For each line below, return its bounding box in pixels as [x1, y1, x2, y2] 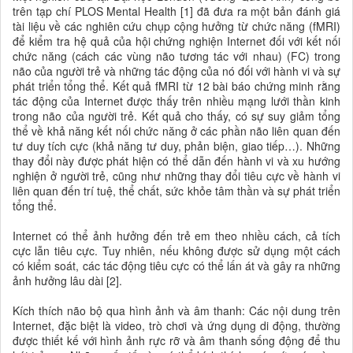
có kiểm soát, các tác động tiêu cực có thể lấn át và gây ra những [13, 257, 340, 273]
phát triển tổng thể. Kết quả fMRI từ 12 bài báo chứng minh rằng [13, 77, 340, 94]
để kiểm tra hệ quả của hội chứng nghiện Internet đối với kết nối [13, 32, 340, 49]
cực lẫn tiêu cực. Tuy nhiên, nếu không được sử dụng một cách [13, 242, 340, 258]
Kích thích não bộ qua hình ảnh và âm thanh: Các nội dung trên [13, 302, 340, 318]
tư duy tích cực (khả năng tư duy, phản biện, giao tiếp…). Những [13, 137, 340, 154]
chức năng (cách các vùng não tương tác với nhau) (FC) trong [13, 47, 340, 64]
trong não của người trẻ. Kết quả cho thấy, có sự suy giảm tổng [13, 107, 340, 124]
